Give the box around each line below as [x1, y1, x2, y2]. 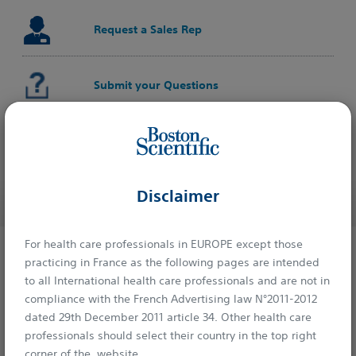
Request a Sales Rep [93, 22, 202, 37]
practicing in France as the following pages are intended [24, 254, 319, 269]
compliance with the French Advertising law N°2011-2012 [24, 291, 317, 306]
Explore [22, 265, 74, 284]
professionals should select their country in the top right [24, 327, 316, 342]
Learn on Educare [93, 133, 188, 148]
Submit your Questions [93, 77, 219, 92]
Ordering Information [22, 303, 139, 318]
